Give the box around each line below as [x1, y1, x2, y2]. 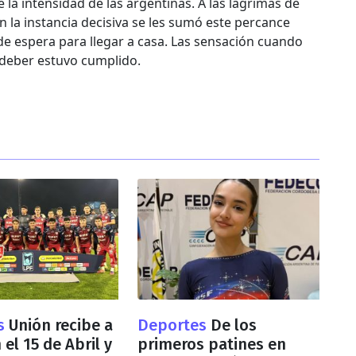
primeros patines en [137, 334, 286, 354]
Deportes [137, 315, 211, 335]
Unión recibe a [9, 315, 114, 335]
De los [210, 315, 257, 335]
